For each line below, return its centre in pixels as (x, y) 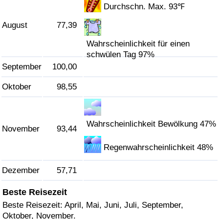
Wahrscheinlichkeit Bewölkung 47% (152, 124)
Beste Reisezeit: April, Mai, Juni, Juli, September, (93, 205)
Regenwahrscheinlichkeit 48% (159, 148)
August (15, 25)
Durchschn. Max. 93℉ (144, 7)
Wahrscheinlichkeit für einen (138, 44)
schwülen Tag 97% (121, 55)
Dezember (21, 171)
